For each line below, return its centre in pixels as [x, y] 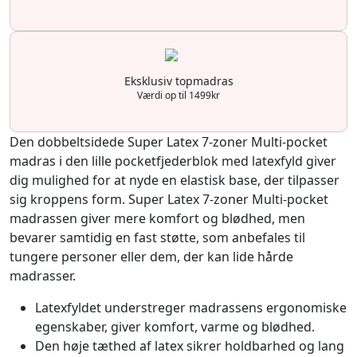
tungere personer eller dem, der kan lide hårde [151, 257]
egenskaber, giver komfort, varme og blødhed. [175, 327]
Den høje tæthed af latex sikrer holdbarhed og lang [190, 346]
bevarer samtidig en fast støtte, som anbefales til [157, 238]
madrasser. [43, 276]
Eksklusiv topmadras [178, 81]
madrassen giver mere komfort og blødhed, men [157, 219]
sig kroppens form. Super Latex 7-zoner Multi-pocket [169, 200]
